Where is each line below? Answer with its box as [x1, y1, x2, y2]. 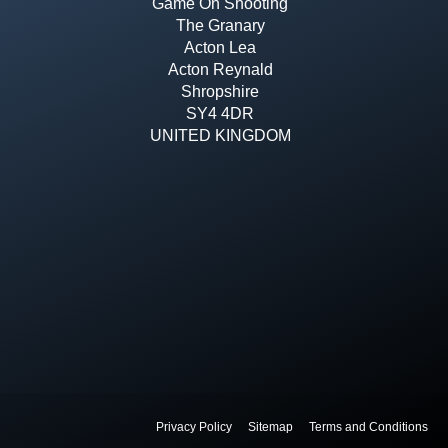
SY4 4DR [186, 104, 255, 122]
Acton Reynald [167, 60, 273, 78]
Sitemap [247, 420, 293, 434]
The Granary [175, 16, 265, 34]
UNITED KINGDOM [149, 126, 291, 144]
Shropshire [181, 82, 260, 100]
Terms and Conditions [308, 420, 428, 434]
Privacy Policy [155, 420, 232, 434]
